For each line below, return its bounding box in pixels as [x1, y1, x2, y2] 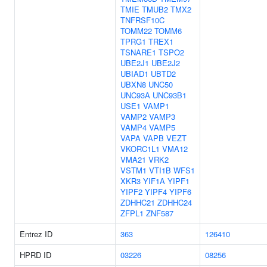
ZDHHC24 [157, 197, 192, 208]
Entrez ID [20, 228, 52, 240]
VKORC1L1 [120, 143, 160, 154]
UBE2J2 [151, 57, 180, 69]
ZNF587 [146, 207, 173, 219]
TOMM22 [120, 25, 152, 36]
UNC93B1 [153, 89, 187, 101]
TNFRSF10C [120, 14, 164, 26]
